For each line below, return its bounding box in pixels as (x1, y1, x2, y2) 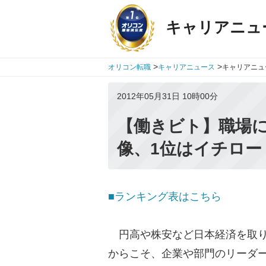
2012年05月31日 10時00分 (117, 91, 218, 101)
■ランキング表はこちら (108, 191, 221, 202)
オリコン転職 (108, 63, 151, 71)
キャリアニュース (158, 63, 215, 71)
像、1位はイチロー (117, 140, 262, 158)
